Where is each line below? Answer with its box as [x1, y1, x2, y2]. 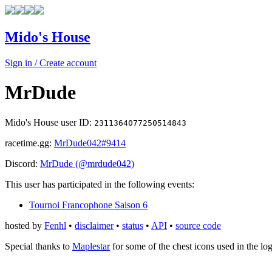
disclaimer [75, 220, 114, 231]
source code [175, 220, 221, 231]
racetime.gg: [5, 137, 54, 148]
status [122, 220, 143, 231]
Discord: [5, 158, 40, 169]
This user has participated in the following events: [5, 178, 194, 189]
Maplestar [72, 240, 110, 251]
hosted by [5, 220, 44, 231]
